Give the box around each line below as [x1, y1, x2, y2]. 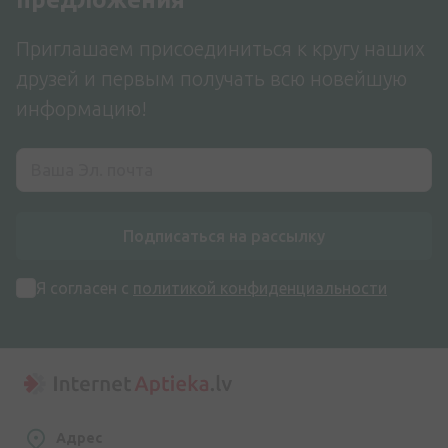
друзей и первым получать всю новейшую [16, 67, 407, 91]
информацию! [16, 97, 147, 121]
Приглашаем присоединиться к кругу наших [16, 37, 425, 61]
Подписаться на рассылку [123, 227, 325, 246]
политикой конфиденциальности [133, 279, 387, 298]
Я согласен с [36, 279, 133, 298]
